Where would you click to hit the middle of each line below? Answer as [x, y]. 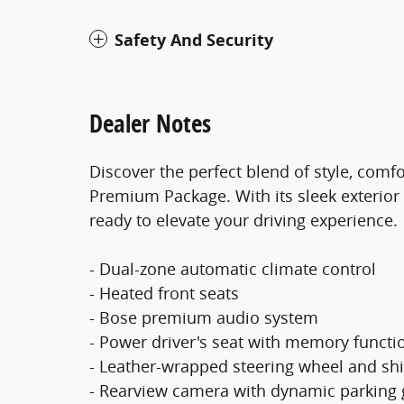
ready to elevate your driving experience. [243, 220]
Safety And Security [194, 40]
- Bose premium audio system [204, 317]
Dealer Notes [150, 123]
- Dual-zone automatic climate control [233, 269]
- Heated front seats [164, 293]
